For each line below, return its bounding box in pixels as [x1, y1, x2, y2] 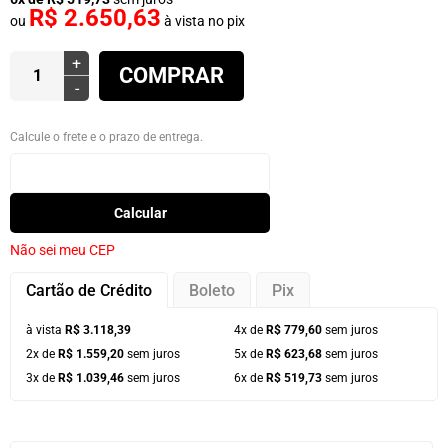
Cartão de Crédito [26, 281, 152, 300]
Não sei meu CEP [10, 242, 115, 258]
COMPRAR [119, 63, 224, 88]
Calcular [113, 205, 167, 221]
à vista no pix [161, 13, 245, 29]
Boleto [189, 281, 235, 300]
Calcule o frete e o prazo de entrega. [10, 130, 203, 144]
